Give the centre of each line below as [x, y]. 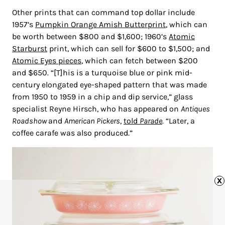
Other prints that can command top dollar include [103, 13]
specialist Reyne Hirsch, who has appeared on [96, 109]
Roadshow [30, 121]
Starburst [30, 49]
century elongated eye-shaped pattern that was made [109, 85]
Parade [151, 121]
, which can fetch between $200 [140, 61]
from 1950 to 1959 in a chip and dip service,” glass [102, 97]
